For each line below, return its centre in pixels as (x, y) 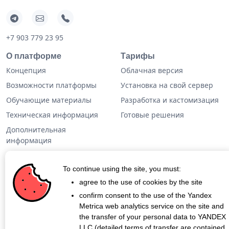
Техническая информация (52, 114)
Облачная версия (152, 70)
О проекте (24, 197)
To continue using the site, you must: (122, 169)
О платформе (34, 56)
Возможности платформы (51, 85)
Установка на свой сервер (167, 85)
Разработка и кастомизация (170, 100)
